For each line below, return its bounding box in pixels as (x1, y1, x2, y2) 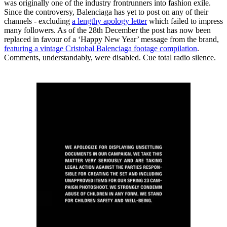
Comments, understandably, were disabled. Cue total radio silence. (4, 53, 216, 62)
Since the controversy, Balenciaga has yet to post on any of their (4, 7, 208, 16)
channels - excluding (4, 16, 72, 25)
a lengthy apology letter (72, 16, 147, 25)
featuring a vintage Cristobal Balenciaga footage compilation (4, 44, 197, 53)
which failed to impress (147, 16, 223, 25)
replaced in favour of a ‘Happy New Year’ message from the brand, (4, 34, 219, 44)
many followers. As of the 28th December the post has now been (4, 25, 211, 34)
